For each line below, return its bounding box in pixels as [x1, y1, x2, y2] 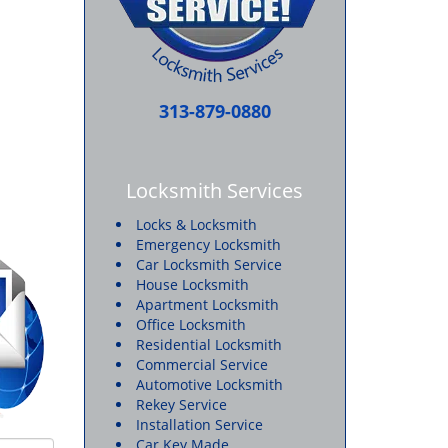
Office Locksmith [135, 315, 246, 334]
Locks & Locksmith [135, 215, 257, 234]
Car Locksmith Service [135, 255, 282, 274]
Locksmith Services [126, 177, 304, 204]
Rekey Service [135, 395, 227, 414]
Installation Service [135, 415, 263, 434]
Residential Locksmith [135, 335, 282, 354]
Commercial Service [135, 355, 268, 374]
